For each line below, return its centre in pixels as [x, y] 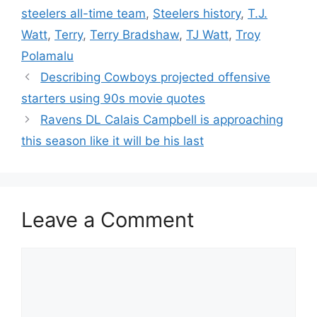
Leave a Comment [108, 220]
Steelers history [197, 13]
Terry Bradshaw [134, 35]
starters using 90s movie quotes [113, 98]
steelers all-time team [83, 13]
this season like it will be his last [113, 141]
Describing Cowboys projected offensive [156, 77]
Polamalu [47, 56]
